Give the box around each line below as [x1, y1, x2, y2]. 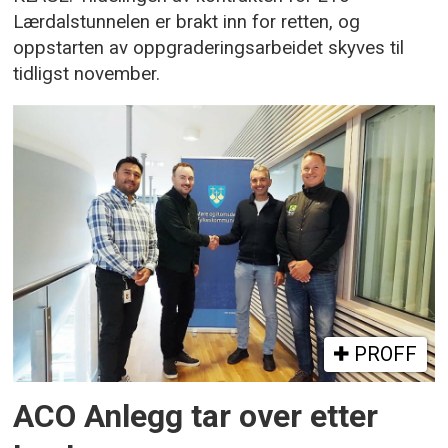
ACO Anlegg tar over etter [13, 397, 379, 435]
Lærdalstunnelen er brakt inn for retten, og [13, 11, 361, 34]
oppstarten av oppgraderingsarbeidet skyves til [13, 37, 405, 60]
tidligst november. [13, 63, 161, 86]
